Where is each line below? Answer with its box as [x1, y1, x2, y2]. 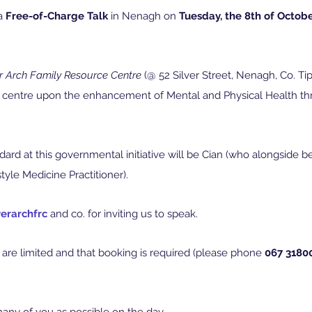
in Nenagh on [108, 10, 179, 23]
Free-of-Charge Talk [6, 10, 108, 23]
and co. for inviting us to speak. [47, 208, 198, 221]
